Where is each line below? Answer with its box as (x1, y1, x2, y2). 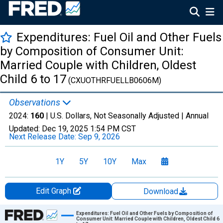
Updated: (9, 124, 42, 133)
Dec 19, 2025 (42, 124, 88, 133)
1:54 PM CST (90, 124, 136, 133)
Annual (186, 111, 209, 120)
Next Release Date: (9, 132, 78, 141)
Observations (9, 97, 62, 108)
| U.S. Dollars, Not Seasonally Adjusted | (44, 111, 186, 120)
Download (143, 187, 180, 196)
